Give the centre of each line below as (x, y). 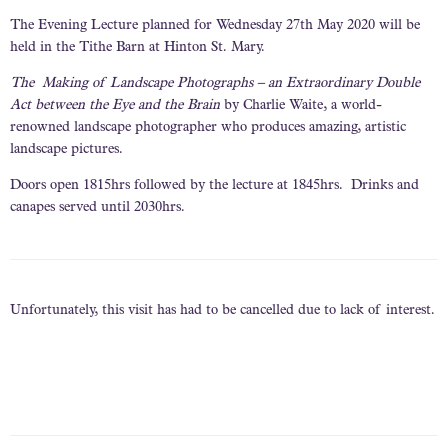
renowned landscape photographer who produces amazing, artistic (208, 127)
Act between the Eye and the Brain (117, 105)
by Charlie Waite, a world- (303, 105)
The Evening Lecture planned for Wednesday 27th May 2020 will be (215, 25)
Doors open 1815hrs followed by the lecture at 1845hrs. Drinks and (214, 186)
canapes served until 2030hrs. (97, 208)
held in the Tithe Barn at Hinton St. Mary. (139, 47)
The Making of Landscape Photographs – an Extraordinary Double (215, 83)
